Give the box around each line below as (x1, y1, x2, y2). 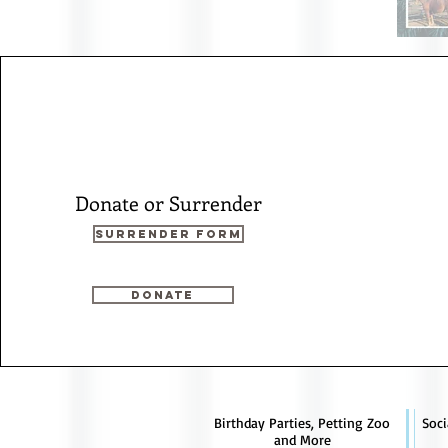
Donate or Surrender (74, 189, 262, 216)
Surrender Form (94, 227, 242, 241)
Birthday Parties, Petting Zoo (214, 414, 390, 431)
